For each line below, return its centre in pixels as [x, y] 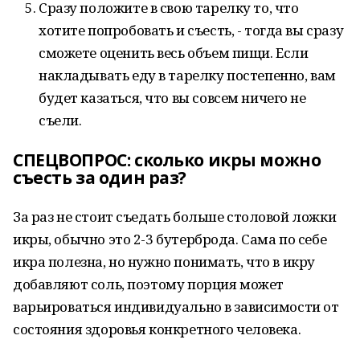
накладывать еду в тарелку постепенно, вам [187, 75]
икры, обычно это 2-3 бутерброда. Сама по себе [170, 239]
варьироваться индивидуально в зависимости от [176, 307]
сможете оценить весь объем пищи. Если [174, 53]
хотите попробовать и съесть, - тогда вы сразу [191, 30]
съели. [60, 120]
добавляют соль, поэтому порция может [148, 284]
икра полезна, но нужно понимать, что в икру [164, 262]
